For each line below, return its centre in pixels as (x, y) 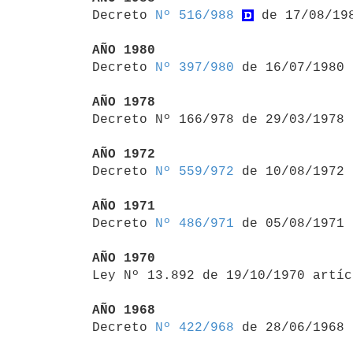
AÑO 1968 (124, 310)
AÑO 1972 (124, 154)
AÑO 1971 (124, 206)
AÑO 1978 (124, 102)
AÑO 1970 (124, 258)
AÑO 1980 (124, 50)
